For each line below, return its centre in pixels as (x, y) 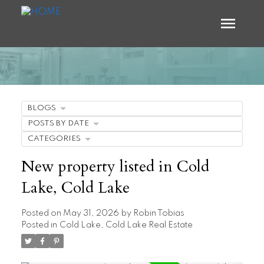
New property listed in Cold (115, 166)
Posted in (39, 225)
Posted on (42, 213)
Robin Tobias (159, 213)
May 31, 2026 (91, 213)
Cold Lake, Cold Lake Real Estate (126, 225)
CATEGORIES (54, 138)
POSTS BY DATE (58, 123)
